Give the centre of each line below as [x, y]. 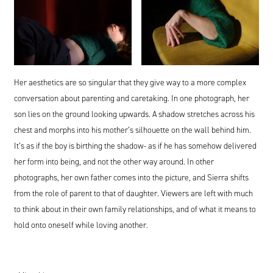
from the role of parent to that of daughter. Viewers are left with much [133, 193]
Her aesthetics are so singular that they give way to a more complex [130, 83]
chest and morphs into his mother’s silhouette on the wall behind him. [132, 130]
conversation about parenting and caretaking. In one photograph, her [131, 98]
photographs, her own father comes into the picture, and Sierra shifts [131, 178]
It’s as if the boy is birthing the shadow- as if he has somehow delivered [135, 146]
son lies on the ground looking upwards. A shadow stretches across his [134, 114]
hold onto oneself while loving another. [81, 225]
